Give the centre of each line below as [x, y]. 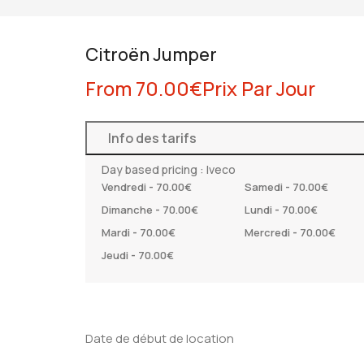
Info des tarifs [153, 138]
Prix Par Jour [259, 88]
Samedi [264, 186]
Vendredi [126, 186]
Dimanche [129, 209]
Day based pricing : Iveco [169, 169]
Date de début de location [160, 338]
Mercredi [268, 232]
